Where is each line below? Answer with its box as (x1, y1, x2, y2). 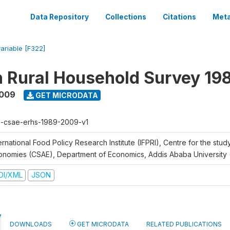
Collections (105, 13, 146, 21)
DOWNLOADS (10, 220, 52, 228)
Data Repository (30, 13, 89, 21)
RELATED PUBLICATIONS (146, 220, 222, 228)
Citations (163, 13, 196, 21)
